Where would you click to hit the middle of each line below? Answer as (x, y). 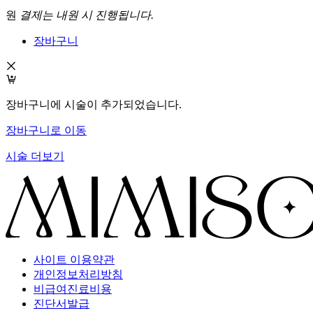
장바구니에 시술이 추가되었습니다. (94, 105)
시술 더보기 (35, 156)
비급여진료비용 (73, 289)
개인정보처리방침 (78, 275)
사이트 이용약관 (74, 260)
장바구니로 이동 (46, 131)
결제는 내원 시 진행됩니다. (87, 15)
